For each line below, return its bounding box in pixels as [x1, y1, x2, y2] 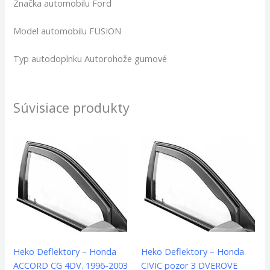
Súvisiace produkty [13, 99, 130, 117]
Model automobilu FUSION [13, 25, 122, 37]
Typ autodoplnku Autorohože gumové [13, 52, 168, 65]
